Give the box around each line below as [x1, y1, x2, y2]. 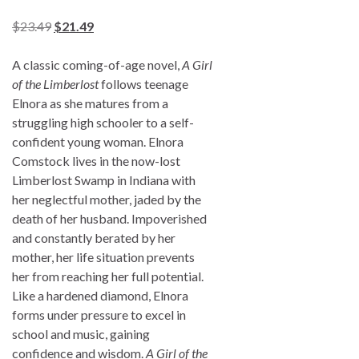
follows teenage [99, 75, 188, 91]
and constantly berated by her [12, 229, 175, 245]
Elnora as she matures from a [12, 95, 168, 111]
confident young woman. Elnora [12, 133, 184, 149]
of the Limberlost [12, 75, 99, 91]
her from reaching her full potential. [12, 268, 204, 284]
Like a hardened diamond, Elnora [12, 287, 188, 303]
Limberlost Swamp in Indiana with [12, 171, 196, 188]
